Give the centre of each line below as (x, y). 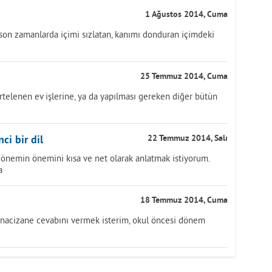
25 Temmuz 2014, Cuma (184, 77)
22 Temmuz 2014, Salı (188, 139)
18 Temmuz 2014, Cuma (184, 201)
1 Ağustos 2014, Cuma (186, 15)
